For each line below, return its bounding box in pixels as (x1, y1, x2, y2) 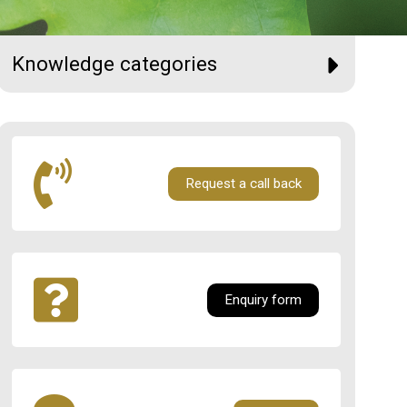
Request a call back (184, 174, 302, 192)
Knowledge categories (12, 52, 218, 76)
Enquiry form (223, 291, 302, 308)
